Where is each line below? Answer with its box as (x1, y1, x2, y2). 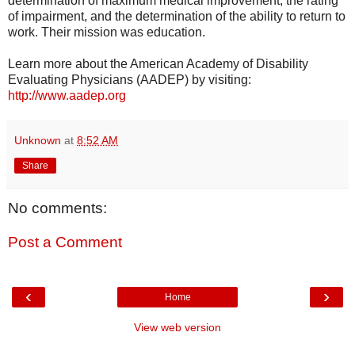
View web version (134, 320, 221, 334)
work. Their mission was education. (8, 25, 205, 39)
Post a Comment (8, 234, 122, 251)
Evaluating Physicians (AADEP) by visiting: (8, 72, 251, 86)
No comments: (8, 199, 107, 216)
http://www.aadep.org (8, 88, 126, 102)
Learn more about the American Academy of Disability (8, 56, 308, 71)
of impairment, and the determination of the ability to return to (8, 9, 345, 23)
